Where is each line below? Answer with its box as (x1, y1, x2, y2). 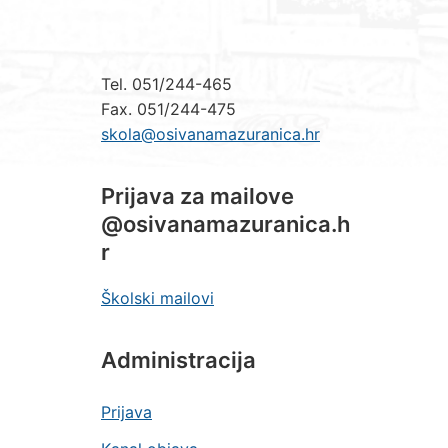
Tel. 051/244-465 (101, 74, 232, 94)
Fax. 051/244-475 (101, 99, 236, 119)
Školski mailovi (101, 288, 214, 308)
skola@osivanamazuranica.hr (101, 124, 320, 144)
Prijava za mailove (101, 183, 294, 209)
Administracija (101, 347, 256, 373)
